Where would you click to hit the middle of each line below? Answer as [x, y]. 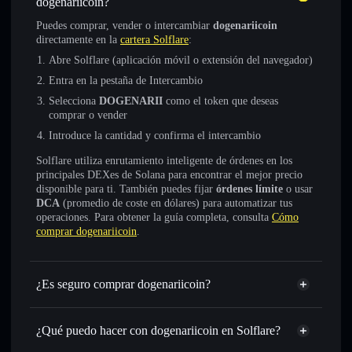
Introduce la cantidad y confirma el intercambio [155, 136]
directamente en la [78, 40]
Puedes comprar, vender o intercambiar [125, 26]
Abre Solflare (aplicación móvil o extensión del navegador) [181, 60]
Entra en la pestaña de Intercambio [126, 81]
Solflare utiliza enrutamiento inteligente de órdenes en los [164, 161]
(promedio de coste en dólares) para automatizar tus [176, 203]
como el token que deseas [220, 101]
